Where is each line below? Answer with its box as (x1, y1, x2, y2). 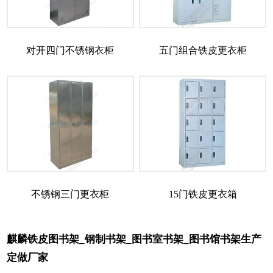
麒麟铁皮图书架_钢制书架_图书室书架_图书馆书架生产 (7, 233, 261, 246)
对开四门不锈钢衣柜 (26, 45, 115, 56)
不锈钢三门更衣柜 (31, 189, 110, 200)
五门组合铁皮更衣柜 (158, 45, 247, 56)
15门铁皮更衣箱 (168, 189, 237, 200)
